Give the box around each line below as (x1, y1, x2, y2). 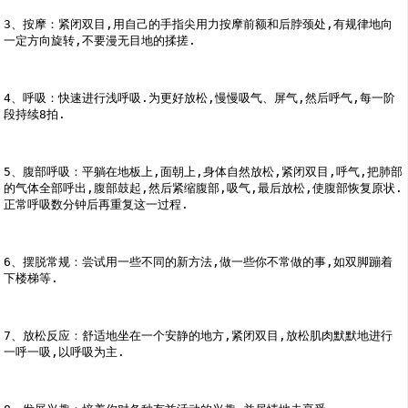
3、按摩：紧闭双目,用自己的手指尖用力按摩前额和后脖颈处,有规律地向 (4, 17, 393, 31)
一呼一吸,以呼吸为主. (4, 345, 126, 359)
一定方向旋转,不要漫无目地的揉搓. (4, 34, 197, 47)
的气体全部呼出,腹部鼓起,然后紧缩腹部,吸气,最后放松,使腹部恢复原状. (4, 181, 403, 195)
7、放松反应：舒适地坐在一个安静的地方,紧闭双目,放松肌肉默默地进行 (4, 329, 393, 342)
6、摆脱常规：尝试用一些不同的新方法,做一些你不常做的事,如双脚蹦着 (4, 255, 393, 269)
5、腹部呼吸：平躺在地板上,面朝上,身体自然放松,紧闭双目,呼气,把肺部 (4, 165, 403, 178)
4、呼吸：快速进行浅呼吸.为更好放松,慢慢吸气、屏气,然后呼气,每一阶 (4, 91, 396, 105)
